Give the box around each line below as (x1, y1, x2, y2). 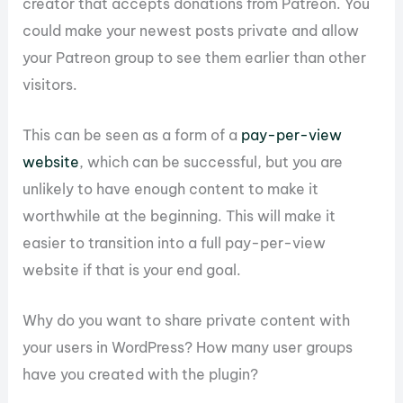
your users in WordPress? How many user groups (22, 338, 354, 357)
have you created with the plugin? (22, 365, 259, 384)
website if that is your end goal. (22, 260, 242, 279)
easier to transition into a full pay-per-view (22, 233, 327, 252)
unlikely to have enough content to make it (22, 179, 319, 198)
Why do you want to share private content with (22, 311, 351, 330)
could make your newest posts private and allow (22, 21, 360, 40)
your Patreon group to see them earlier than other (22, 48, 367, 67)
